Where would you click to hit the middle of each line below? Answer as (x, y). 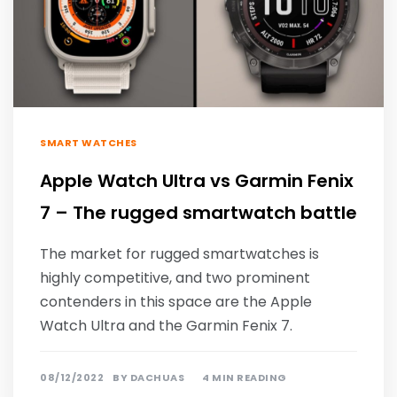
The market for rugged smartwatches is (179, 253)
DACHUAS (157, 377)
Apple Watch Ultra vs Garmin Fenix (197, 180)
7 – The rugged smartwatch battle (198, 212)
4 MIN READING (245, 377)
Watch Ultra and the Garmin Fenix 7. (166, 325)
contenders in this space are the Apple (176, 301)
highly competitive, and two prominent (175, 277)
